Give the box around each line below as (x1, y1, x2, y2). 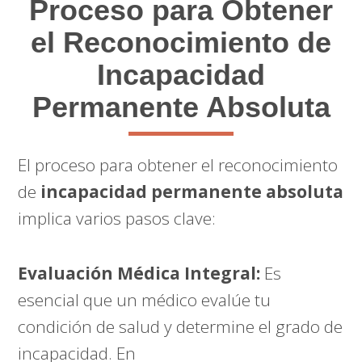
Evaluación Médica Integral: (18, 261, 261, 284)
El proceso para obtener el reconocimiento (18, 153, 339, 176)
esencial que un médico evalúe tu (18, 288, 271, 311)
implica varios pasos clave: (18, 206, 217, 229)
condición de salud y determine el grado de (18, 314, 343, 338)
